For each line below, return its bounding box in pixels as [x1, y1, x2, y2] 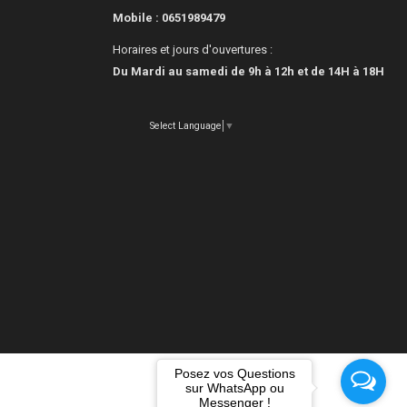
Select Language [150, 119, 223, 132]
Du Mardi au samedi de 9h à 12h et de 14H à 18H [113, 64, 385, 78]
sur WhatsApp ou [184, 380, 284, 395]
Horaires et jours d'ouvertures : [113, 42, 273, 56]
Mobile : [113, 11, 160, 25]
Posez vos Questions [174, 365, 295, 381]
